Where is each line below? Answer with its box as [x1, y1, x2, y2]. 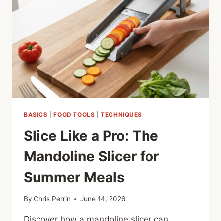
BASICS [24, 110, 48, 118]
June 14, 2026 [80, 195, 126, 203]
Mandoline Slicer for [24, 147, 159, 165]
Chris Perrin [34, 195, 71, 203]
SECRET [66, 5, 94, 13]
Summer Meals [24, 168, 125, 185]
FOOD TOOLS [53, 110, 95, 118]
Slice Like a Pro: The [24, 127, 158, 144]
